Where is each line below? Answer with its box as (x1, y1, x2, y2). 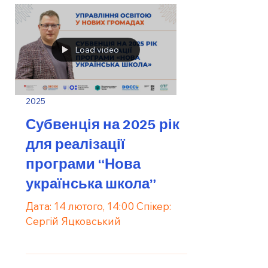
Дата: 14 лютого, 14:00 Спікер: (26, 199, 171, 212)
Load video (75, 44, 119, 55)
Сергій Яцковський (26, 214, 121, 227)
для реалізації (26, 133, 125, 152)
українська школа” (26, 173, 156, 191)
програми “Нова (26, 153, 141, 172)
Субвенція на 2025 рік (26, 114, 179, 132)
